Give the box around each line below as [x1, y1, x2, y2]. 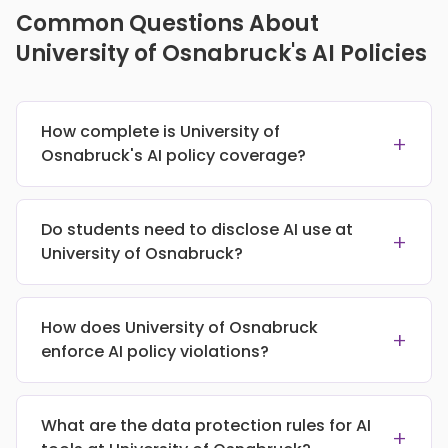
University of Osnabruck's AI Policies [16, 38, 427, 70]
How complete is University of [41, 120, 280, 144]
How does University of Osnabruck [41, 316, 318, 340]
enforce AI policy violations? [41, 340, 269, 364]
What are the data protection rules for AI [41, 414, 371, 438]
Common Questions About [16, 8, 319, 40]
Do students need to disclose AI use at [41, 218, 353, 242]
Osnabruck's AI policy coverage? [41, 144, 306, 168]
